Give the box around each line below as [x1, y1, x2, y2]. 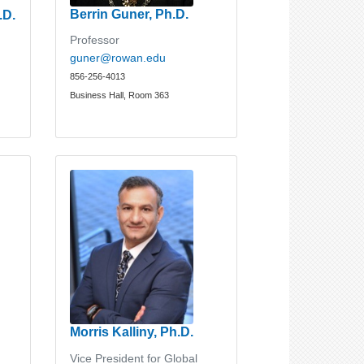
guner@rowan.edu [70, 51, 167, 64]
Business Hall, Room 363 [70, 90, 170, 100]
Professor [70, 33, 120, 46]
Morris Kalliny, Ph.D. [70, 325, 194, 339]
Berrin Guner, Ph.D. [70, 6, 189, 21]
